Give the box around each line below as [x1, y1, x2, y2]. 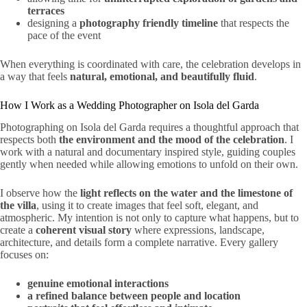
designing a [27, 16, 79, 29]
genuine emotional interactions [27, 278, 169, 290]
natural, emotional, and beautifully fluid [70, 70, 254, 82]
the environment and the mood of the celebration [59, 134, 284, 146]
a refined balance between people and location [27, 290, 241, 302]
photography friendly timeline [79, 16, 218, 29]
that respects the [218, 16, 289, 29]
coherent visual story [36, 224, 132, 236]
